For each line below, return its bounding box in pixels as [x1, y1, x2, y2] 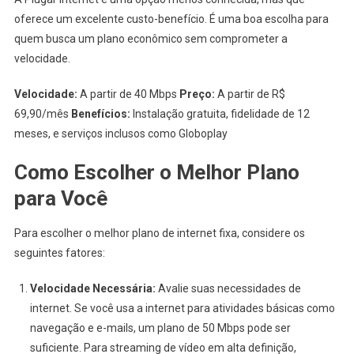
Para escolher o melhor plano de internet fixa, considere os [13, 227, 305, 240]
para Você [13, 186, 107, 211]
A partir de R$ [214, 88, 285, 101]
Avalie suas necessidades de [155, 282, 301, 296]
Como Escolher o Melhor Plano [13, 160, 299, 185]
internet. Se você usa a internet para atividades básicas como [29, 302, 335, 315]
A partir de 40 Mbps [77, 88, 179, 101]
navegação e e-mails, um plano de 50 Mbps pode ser [29, 322, 291, 335]
